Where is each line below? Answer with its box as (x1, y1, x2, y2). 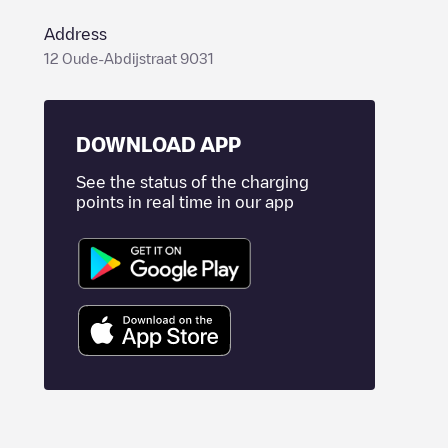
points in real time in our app (76, 194, 294, 210)
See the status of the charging (76, 174, 309, 190)
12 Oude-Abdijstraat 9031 (44, 51, 214, 65)
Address (44, 26, 107, 42)
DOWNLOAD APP (76, 134, 241, 154)
